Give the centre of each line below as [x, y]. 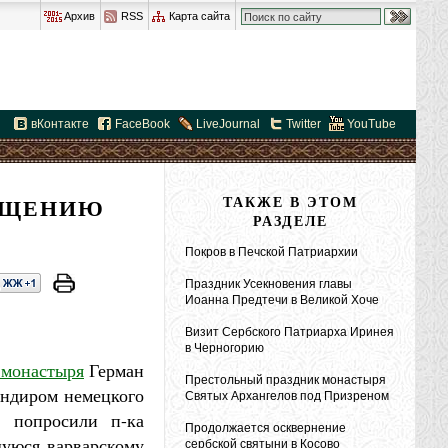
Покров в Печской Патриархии [271, 252]
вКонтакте [60, 124]
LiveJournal [228, 124]
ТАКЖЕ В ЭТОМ [290, 201]
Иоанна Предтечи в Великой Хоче [282, 300]
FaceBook [142, 124]
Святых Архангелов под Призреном [287, 396]
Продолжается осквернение [265, 428]
